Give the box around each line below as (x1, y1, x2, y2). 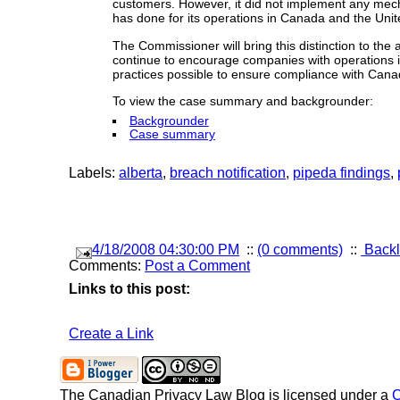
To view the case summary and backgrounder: (112, 94, 374, 109)
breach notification (170, 164, 287, 180)
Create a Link (69, 325, 154, 341)
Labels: (69, 164, 120, 180)
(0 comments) (257, 241, 344, 257)
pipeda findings (293, 164, 391, 180)
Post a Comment (145, 257, 251, 273)
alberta (119, 164, 163, 180)
